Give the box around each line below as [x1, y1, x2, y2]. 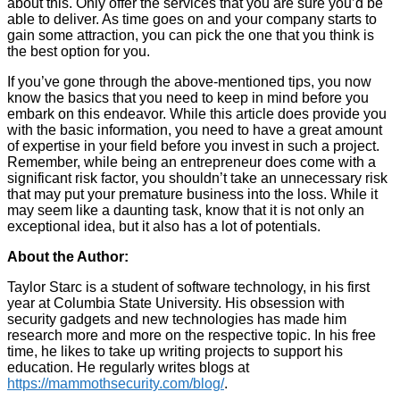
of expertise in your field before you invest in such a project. [7, 138, 379, 154]
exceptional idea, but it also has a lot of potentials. [7, 219, 321, 235]
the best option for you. [7, 44, 150, 60]
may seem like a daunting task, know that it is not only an [7, 203, 364, 219]
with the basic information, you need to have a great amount [7, 122, 382, 138]
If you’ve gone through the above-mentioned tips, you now [7, 74, 371, 90]
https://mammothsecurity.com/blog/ [7, 376, 224, 392]
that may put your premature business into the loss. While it [7, 187, 378, 203]
